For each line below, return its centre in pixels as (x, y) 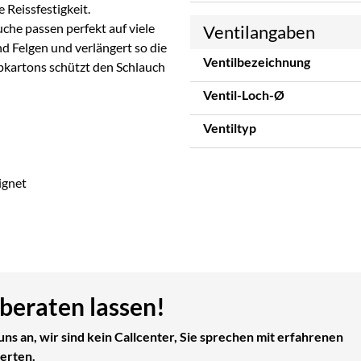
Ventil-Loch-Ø (244, 95)
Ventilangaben (259, 32)
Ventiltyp (230, 128)
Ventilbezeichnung (257, 62)
